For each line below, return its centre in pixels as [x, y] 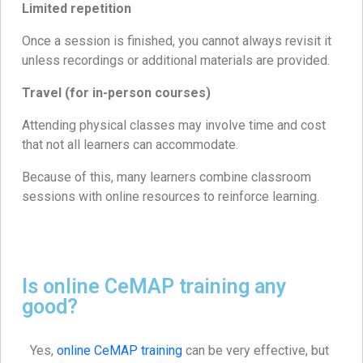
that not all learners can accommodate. [130, 144]
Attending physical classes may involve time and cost [174, 125]
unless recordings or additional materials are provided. [176, 60]
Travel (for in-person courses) [116, 92]
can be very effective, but [256, 350]
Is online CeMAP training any [154, 286]
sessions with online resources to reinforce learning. [171, 196]
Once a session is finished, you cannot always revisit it [177, 41]
